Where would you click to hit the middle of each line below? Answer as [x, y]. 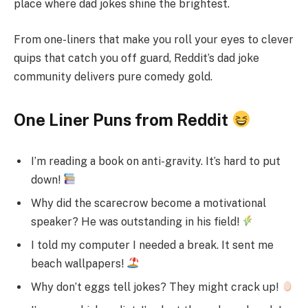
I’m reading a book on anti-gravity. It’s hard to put [156, 161]
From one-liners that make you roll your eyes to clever [154, 39]
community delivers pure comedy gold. [113, 76]
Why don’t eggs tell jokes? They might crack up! [156, 287]
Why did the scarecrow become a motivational [148, 203]
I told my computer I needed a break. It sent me [152, 245]
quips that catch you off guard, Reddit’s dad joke [136, 58]
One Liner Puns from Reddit [123, 120]
